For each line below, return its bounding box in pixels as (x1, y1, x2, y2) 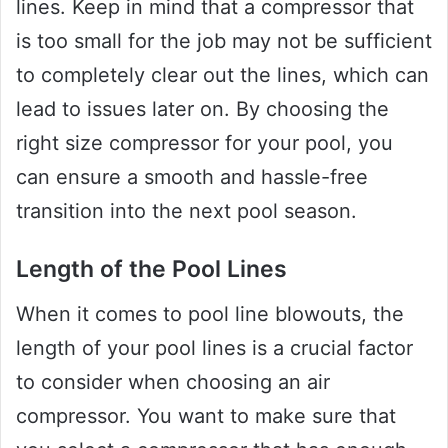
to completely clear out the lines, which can (16, 63, 429, 88)
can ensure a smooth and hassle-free (16, 165, 368, 190)
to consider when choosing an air (16, 369, 330, 394)
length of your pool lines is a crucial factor (16, 335, 413, 360)
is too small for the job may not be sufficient (16, 29, 432, 54)
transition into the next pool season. (16, 199, 357, 224)
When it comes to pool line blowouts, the (16, 301, 404, 326)
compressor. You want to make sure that (16, 403, 396, 428)
